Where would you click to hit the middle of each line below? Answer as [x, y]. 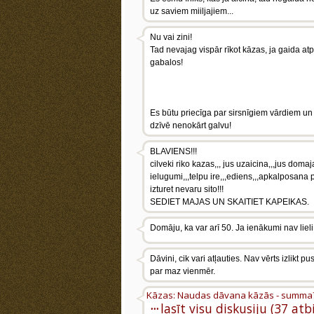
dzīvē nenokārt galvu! [191, 125]
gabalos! [166, 62]
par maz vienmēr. [183, 271]
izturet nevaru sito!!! [187, 189]
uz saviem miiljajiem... [192, 11]
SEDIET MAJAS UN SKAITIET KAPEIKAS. [230, 202]
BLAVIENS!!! [173, 151]
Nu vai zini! [171, 37]
